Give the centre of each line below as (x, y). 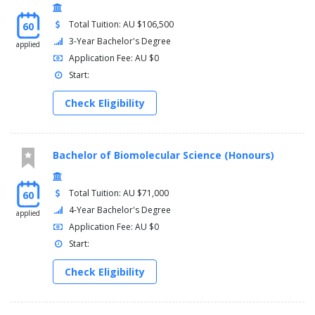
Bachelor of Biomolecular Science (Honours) (163, 155)
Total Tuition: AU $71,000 (119, 193)
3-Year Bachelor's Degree (120, 41)
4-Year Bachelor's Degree (120, 210)
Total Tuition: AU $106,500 (122, 25)
